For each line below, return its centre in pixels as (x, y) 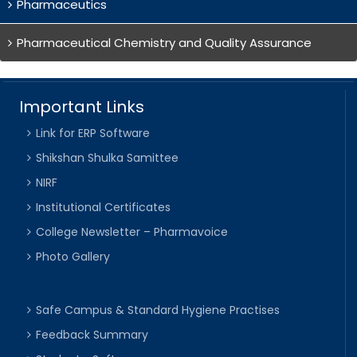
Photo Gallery (73, 257)
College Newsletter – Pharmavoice (132, 232)
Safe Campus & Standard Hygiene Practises (158, 310)
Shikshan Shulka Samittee (108, 158)
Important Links (82, 107)
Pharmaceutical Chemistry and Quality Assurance (164, 42)
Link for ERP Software (93, 133)
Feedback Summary (92, 335)
